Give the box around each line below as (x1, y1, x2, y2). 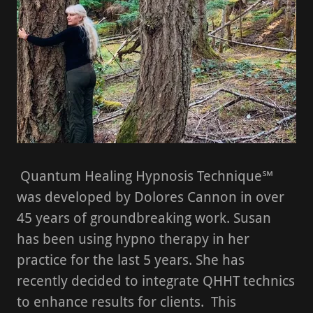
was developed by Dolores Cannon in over (17, 189, 284, 205)
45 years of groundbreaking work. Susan (17, 210, 271, 226)
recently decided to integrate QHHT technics (17, 272, 295, 289)
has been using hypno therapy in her (17, 231, 249, 247)
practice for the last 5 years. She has (17, 252, 245, 268)
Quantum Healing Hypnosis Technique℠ (17, 168, 273, 184)
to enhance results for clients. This (17, 293, 236, 310)
